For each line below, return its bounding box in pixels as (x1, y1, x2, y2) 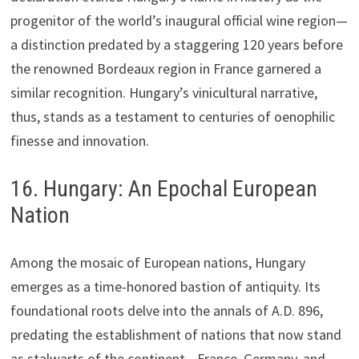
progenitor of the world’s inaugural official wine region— (10, 10, 348, 30)
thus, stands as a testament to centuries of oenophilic (10, 107, 335, 126)
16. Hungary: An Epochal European (10, 175, 317, 202)
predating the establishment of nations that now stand (10, 325, 341, 344)
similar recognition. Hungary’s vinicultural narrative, (10, 83, 317, 102)
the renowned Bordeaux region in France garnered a (10, 58, 321, 78)
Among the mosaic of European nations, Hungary (10, 252, 305, 272)
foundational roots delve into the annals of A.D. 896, (10, 301, 323, 320)
